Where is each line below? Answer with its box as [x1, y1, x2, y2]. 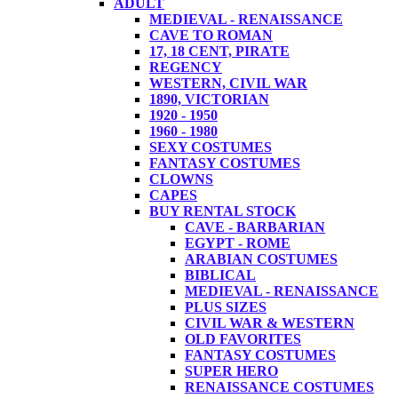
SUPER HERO [185, 362, 278, 378]
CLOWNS [149, 171, 213, 187]
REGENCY [149, 59, 222, 75]
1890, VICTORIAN [149, 91, 269, 107]
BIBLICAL [185, 267, 256, 283]
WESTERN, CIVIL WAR [149, 75, 307, 91]
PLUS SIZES [185, 298, 267, 314]
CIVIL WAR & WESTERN [185, 314, 354, 330]
